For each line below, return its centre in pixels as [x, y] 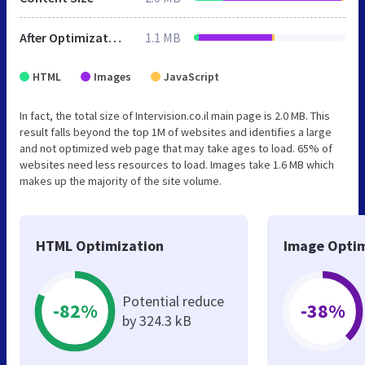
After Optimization [115, 37]
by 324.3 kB [157, 320]
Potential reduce [173, 301]
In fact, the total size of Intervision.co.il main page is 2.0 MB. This [175, 115]
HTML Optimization [100, 245]
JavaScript [191, 76]
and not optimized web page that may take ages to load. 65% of [176, 148]
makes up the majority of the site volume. [121, 180]
